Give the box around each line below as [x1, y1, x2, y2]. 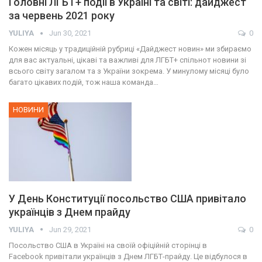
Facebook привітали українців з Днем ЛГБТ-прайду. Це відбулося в [9, 251, 247, 261]
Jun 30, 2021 [49, 29, 91, 38]
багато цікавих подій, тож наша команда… [9, 78, 158, 87]
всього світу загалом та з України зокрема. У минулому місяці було [9, 67, 249, 76]
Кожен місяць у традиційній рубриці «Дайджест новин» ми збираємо [9, 44, 251, 54]
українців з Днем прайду [9, 205, 130, 218]
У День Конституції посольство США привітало [9, 192, 246, 205]
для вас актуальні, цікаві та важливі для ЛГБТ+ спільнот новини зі [9, 56, 246, 65]
